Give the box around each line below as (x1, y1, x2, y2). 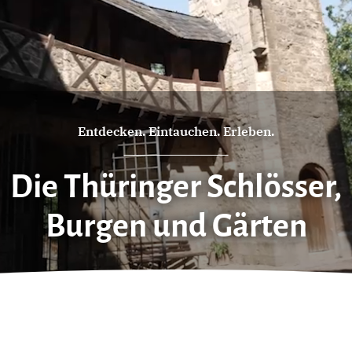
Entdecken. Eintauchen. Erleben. (78, 123, 274, 139)
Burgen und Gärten (45, 209, 307, 244)
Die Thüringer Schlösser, (10, 170, 342, 204)
